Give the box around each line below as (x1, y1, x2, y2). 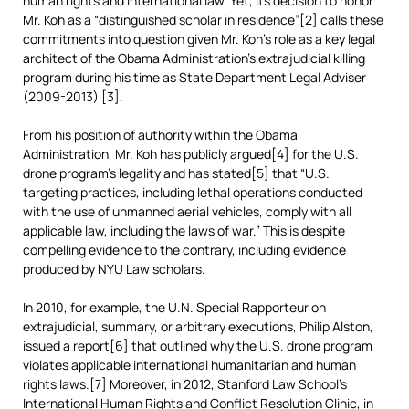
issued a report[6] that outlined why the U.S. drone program (23, 337, 372, 354)
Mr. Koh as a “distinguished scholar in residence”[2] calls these (23, 11, 383, 28)
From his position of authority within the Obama (23, 126, 298, 143)
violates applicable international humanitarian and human (23, 356, 356, 373)
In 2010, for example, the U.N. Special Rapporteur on (23, 299, 326, 316)
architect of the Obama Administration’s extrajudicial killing (23, 49, 365, 67)
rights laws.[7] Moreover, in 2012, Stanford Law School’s (23, 375, 347, 393)
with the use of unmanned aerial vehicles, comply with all (23, 203, 351, 220)
